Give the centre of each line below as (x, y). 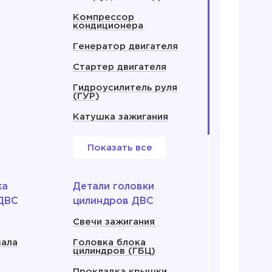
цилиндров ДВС (113, 201)
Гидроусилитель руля (125, 88)
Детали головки (114, 187)
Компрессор (104, 17)
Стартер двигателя (120, 67)
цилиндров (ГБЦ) (114, 251)
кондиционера (108, 26)
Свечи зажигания (114, 222)
